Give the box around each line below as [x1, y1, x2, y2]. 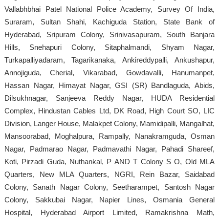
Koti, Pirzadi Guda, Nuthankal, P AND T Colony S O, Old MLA [4, 157, 215, 166]
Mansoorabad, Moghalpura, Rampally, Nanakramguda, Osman [4, 131, 215, 140]
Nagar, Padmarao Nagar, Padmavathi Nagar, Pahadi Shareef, [4, 144, 215, 153]
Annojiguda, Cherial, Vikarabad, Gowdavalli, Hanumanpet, [4, 68, 215, 77]
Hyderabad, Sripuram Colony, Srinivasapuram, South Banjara [4, 30, 215, 39]
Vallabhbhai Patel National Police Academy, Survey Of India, [4, 4, 215, 13]
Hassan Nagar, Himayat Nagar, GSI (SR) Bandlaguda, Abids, [4, 81, 215, 89]
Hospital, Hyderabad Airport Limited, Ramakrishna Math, [4, 208, 215, 217]
